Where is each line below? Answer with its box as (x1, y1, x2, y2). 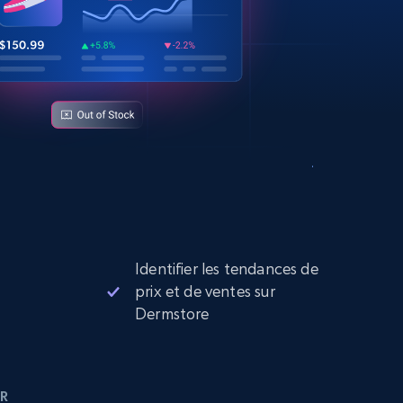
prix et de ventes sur (134, 282, 275, 300)
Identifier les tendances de (134, 259, 318, 278)
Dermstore (134, 304, 210, 323)
